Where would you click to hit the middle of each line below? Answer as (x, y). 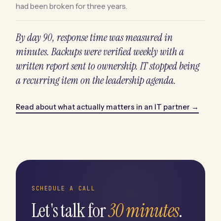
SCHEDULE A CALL (64, 188)
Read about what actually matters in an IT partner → (107, 107)
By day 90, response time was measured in (94, 37)
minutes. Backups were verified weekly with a (100, 52)
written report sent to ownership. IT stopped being (108, 66)
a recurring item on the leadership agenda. (96, 80)
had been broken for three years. (72, 6)
